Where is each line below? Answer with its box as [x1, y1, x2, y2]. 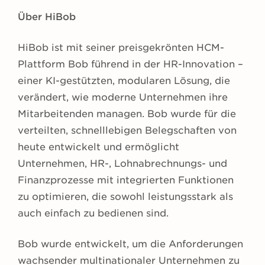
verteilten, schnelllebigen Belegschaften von [18, 125, 237, 137]
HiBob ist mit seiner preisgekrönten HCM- [18, 42, 224, 54]
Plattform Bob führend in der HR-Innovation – [18, 59, 243, 70]
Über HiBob [18, 11, 76, 23]
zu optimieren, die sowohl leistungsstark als [18, 191, 233, 203]
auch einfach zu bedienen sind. [18, 208, 169, 219]
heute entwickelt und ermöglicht [18, 141, 179, 153]
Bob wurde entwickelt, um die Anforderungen [18, 238, 243, 250]
